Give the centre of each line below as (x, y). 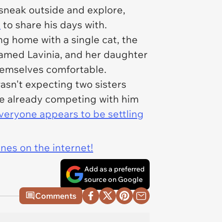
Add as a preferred (114, 169)
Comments (56, 196)
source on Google (113, 179)
